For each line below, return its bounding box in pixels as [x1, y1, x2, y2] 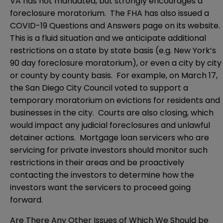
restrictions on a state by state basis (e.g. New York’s [10, 45, 216, 57]
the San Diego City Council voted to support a [10, 82, 188, 94]
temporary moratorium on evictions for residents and [10, 95, 220, 107]
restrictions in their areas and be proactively [10, 157, 184, 169]
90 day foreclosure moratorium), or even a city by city [10, 57, 222, 69]
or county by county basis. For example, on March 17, [10, 70, 218, 82]
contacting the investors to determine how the [10, 169, 194, 181]
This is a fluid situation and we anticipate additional [10, 32, 206, 44]
